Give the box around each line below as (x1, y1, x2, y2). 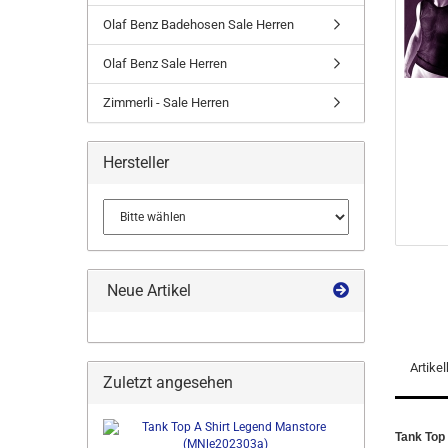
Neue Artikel (103, 281, 191, 300)
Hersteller (103, 153, 169, 172)
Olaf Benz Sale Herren (103, 56, 227, 71)
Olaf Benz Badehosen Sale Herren (103, 17, 294, 32)
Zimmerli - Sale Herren (103, 95, 229, 110)
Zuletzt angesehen (103, 373, 233, 392)
